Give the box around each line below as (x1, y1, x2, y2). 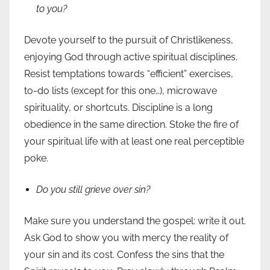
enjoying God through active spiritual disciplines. (24, 51, 237, 63)
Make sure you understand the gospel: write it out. (24, 215, 246, 227)
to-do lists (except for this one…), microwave (24, 85, 217, 97)
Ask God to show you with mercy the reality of (24, 232, 228, 244)
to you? (36, 3, 67, 15)
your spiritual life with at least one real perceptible (24, 136, 244, 148)
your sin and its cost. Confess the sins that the (24, 249, 224, 261)
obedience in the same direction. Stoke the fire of (24, 119, 239, 131)
